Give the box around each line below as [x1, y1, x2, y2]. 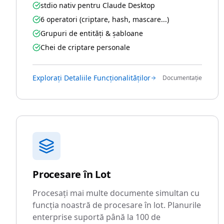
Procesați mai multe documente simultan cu [32, 187, 199, 198]
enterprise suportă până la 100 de [32, 211, 160, 222]
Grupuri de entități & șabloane [40, 28, 143, 38]
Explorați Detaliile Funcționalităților [32, 73, 150, 82]
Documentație [162, 73, 202, 82]
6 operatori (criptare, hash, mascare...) [40, 14, 169, 24]
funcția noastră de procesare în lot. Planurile [32, 199, 201, 210]
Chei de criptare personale [40, 42, 130, 52]
